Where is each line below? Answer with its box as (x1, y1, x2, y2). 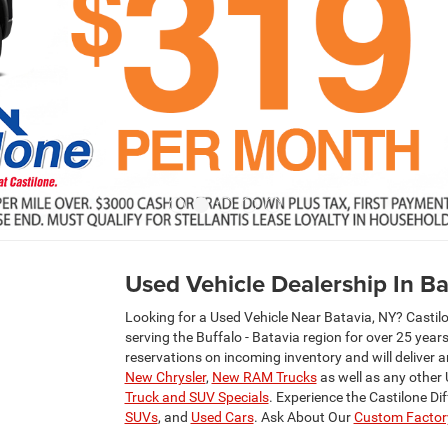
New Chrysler (124, 368, 206, 385)
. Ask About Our (253, 408, 354, 425)
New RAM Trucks (211, 368, 317, 385)
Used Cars (190, 408, 254, 425)
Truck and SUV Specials (124, 388, 269, 405)
